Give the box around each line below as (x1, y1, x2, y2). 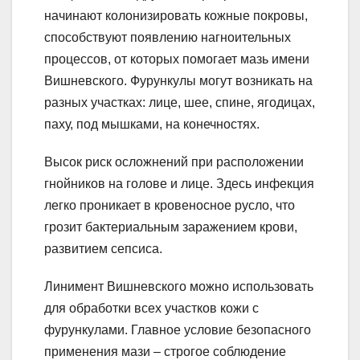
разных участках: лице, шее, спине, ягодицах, (44, 96, 315, 110)
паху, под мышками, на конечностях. (44, 117, 260, 132)
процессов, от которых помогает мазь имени (44, 52, 309, 67)
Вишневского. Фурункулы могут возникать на (44, 74, 313, 88)
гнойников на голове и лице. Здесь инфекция (44, 177, 314, 191)
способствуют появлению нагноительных (44, 31, 291, 45)
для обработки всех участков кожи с (44, 301, 259, 316)
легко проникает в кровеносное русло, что (44, 198, 295, 213)
